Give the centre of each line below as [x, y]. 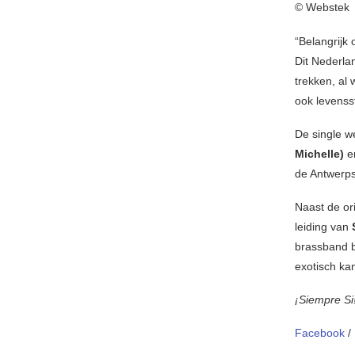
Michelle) [319, 154]
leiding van [323, 227]
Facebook [321, 333]
